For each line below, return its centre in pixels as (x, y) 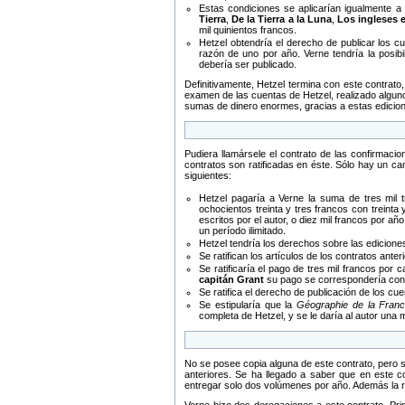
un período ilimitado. (242, 231)
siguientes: (208, 175)
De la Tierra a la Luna (282, 19)
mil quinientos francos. (248, 30)
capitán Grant (231, 279)
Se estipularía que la (248, 305)
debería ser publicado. (248, 64)
